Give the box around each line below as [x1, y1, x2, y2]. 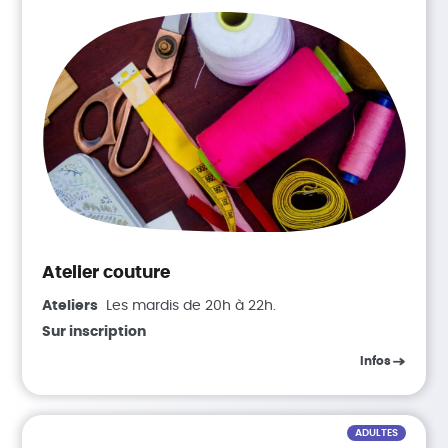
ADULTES [354, 428, 398, 439]
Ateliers [42, 299, 99, 314]
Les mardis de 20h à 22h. [106, 299, 277, 314]
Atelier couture [42, 264, 171, 282]
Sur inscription [42, 324, 147, 339]
